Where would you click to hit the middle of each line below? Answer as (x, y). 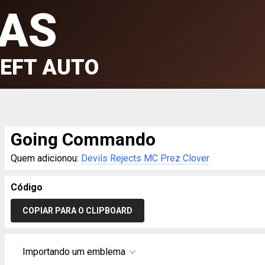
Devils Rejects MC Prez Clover (145, 158)
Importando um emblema (74, 252)
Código (27, 187)
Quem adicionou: (46, 158)
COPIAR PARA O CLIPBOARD (77, 211)
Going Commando (83, 139)
